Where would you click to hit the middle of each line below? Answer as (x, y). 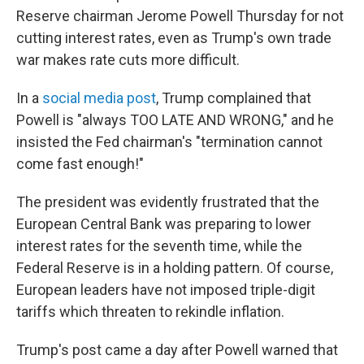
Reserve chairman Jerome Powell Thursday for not (180, 16)
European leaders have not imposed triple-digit (166, 290)
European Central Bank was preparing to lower (164, 224)
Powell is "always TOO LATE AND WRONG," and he (175, 120)
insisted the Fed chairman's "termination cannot (169, 142)
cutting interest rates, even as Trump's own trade (174, 38)
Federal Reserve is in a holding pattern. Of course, (175, 268)
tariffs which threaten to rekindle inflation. (150, 312)
